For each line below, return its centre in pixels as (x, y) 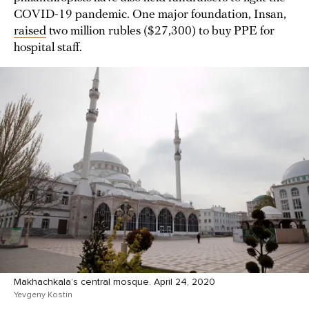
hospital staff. (48, 48)
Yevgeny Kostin (43, 294)
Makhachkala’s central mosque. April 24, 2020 (114, 281)
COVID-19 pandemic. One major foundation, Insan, (150, 15)
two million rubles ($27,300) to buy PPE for (160, 32)
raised (30, 32)
